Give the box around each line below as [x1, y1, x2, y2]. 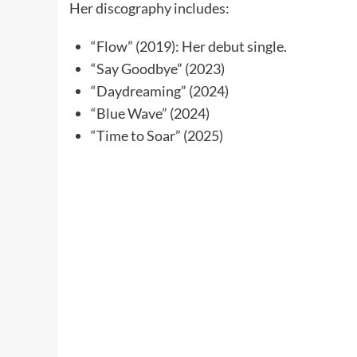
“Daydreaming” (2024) [91, 81, 229, 100]
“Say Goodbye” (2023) [91, 59, 225, 77]
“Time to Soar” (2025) [91, 126, 223, 144]
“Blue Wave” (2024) [91, 104, 210, 122]
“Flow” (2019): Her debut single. [91, 37, 287, 55]
